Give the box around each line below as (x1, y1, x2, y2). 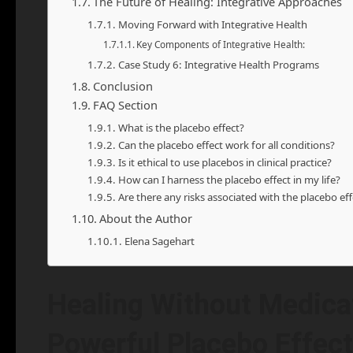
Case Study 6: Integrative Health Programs (117, 58, 319, 72)
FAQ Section (92, 97, 158, 113)
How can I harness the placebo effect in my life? (117, 173, 340, 187)
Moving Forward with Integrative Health (117, 17, 307, 32)
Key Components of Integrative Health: (136, 38, 306, 50)
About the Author (98, 210, 192, 226)
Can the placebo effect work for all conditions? (117, 138, 335, 152)
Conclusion (92, 78, 153, 94)
